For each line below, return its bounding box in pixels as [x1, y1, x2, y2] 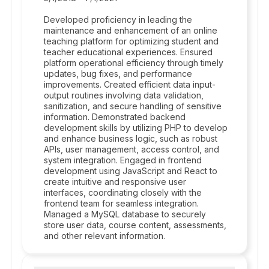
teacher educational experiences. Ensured [44, 47, 213, 57]
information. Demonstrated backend [44, 112, 186, 122]
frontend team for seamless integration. [44, 198, 199, 208]
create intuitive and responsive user [44, 177, 186, 187]
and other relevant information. [44, 231, 165, 241]
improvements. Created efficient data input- [44, 79, 216, 89]
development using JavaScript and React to [44, 166, 217, 176]
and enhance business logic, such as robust [44, 133, 217, 144]
